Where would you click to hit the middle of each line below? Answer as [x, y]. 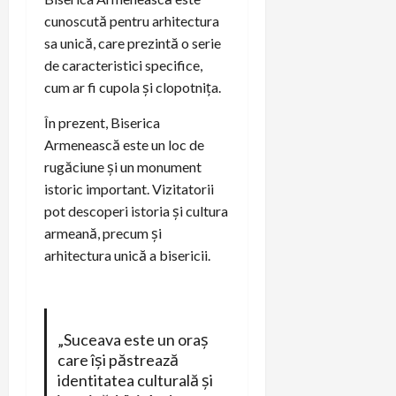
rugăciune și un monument [123, 166]
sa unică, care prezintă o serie [133, 42]
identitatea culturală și [135, 380]
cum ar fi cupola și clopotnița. [133, 87]
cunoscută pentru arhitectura [132, 20]
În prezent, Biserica [102, 122]
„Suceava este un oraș [133, 339]
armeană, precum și [103, 232]
